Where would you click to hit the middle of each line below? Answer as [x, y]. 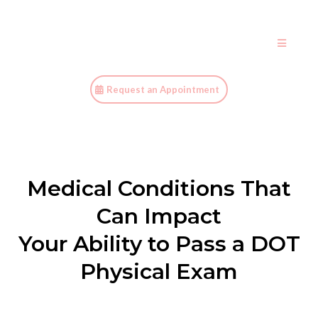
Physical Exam [159, 272]
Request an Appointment [163, 89]
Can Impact [159, 216]
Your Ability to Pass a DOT [159, 244]
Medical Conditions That [159, 188]
